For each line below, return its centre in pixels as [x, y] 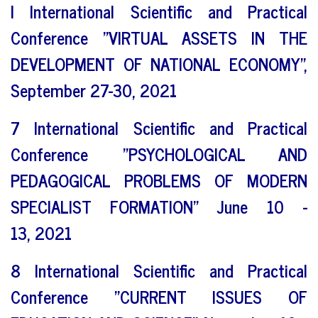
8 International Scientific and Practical [159, 270]
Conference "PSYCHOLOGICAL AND [159, 153]
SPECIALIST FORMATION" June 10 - [159, 206]
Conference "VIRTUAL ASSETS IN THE [159, 37]
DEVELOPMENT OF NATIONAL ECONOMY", [159, 63]
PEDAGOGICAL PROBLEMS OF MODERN [159, 180]
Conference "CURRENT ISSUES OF [159, 296]
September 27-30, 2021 [94, 89]
